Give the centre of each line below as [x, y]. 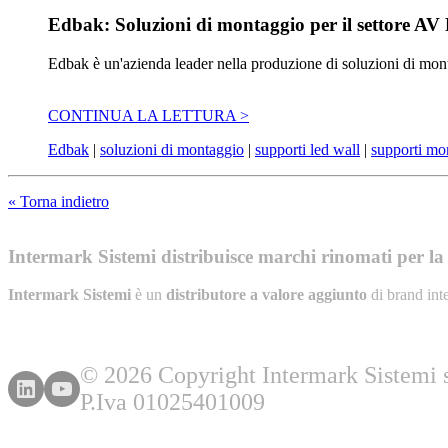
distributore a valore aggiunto [266, 295]
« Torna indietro [58, 201]
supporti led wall [307, 149]
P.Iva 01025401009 [172, 402]
